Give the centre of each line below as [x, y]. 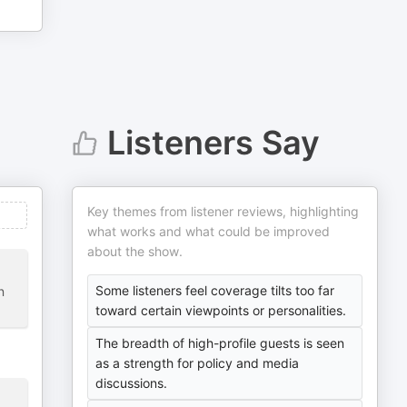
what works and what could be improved [209, 231]
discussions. [132, 383]
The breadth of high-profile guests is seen [220, 343]
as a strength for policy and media [198, 363]
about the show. [135, 251]
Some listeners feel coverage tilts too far [215, 290]
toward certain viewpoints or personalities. [221, 310]
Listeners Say [213, 143]
